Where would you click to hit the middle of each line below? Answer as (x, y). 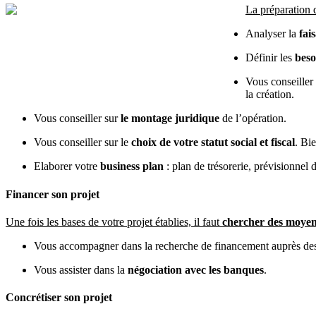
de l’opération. (253, 119)
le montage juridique (170, 119)
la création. (270, 95)
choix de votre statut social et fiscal (213, 142)
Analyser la (272, 34)
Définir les (270, 58)
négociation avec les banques (196, 269)
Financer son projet (53, 194)
